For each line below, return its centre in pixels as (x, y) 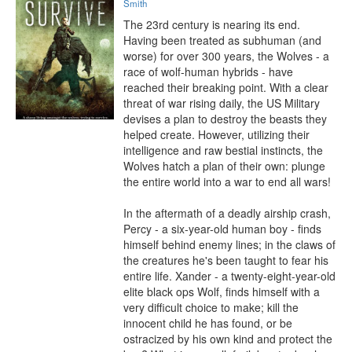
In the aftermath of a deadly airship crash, (227, 213)
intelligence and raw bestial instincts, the (223, 150)
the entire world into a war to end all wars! (227, 181)
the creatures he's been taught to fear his (226, 260)
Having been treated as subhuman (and (222, 40)
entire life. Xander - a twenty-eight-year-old (229, 276)
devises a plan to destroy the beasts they (225, 119)
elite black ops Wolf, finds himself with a (222, 291)
